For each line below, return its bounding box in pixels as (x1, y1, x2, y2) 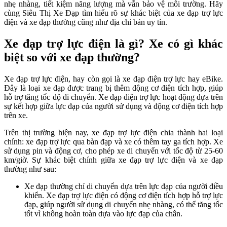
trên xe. (4, 110, 30, 120)
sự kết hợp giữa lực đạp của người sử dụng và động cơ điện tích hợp (4, 101, 223, 110)
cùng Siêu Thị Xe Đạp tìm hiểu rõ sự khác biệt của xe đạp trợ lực (4, 9, 223, 18)
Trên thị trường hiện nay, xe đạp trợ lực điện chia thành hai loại (4, 128, 223, 137)
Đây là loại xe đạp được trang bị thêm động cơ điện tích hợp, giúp (4, 83, 223, 92)
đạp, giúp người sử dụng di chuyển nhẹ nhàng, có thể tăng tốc (24, 200, 223, 209)
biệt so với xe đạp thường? (4, 51, 140, 64)
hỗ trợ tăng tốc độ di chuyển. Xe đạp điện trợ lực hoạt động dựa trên (4, 92, 223, 101)
